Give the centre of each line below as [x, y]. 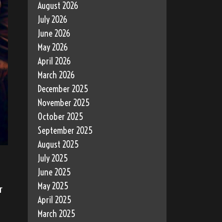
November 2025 [64, 103]
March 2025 [56, 214]
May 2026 [53, 48]
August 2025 [58, 145]
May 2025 [53, 186]
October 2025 [60, 117]
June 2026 [54, 34]
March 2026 [56, 75]
